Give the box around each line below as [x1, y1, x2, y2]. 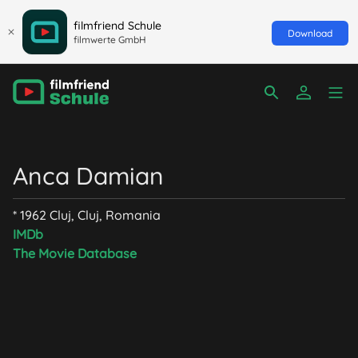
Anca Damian [13, 161, 164, 191]
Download [288, 26, 332, 39]
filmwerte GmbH [74, 33, 146, 46]
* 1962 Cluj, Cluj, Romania [13, 207, 161, 223]
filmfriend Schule [74, 18, 161, 33]
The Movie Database [13, 245, 137, 261]
